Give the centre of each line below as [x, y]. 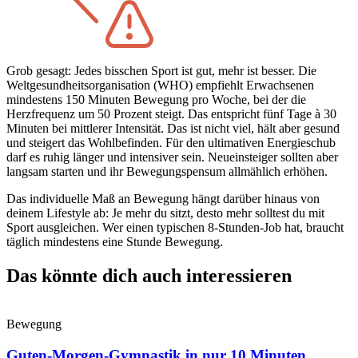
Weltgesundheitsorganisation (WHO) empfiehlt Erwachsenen [160, 86]
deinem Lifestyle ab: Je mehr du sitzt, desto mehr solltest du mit [165, 213]
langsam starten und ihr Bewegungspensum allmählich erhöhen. [167, 172]
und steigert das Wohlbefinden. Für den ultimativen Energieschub [171, 143]
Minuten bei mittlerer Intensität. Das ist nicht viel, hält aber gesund [173, 129]
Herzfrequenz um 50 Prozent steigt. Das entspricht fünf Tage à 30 [171, 114]
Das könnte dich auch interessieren [149, 275]
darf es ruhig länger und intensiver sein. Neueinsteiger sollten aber [172, 157]
